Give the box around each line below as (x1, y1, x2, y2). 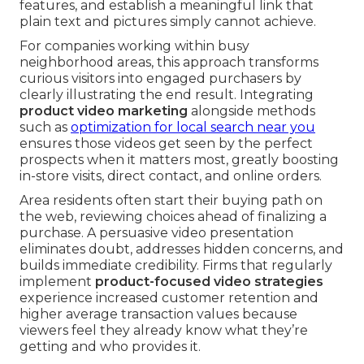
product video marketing (19, 103, 188, 119)
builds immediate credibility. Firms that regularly (19, 258, 332, 274)
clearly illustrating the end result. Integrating (19, 87, 314, 103)
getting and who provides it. (19, 339, 201, 355)
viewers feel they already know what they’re (19, 323, 308, 339)
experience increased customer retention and (19, 290, 318, 306)
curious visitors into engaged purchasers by (19, 71, 301, 87)
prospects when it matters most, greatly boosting (19, 152, 339, 168)
